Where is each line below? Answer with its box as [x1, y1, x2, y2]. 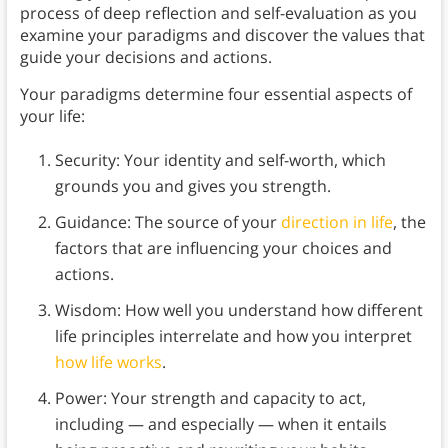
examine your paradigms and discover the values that [19, 24, 425, 47]
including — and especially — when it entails [54, 413, 387, 436]
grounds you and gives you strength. [54, 175, 335, 198]
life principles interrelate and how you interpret [54, 325, 412, 348]
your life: [19, 105, 85, 128]
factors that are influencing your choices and [54, 237, 392, 260]
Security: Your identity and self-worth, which [54, 149, 386, 172]
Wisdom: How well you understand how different [54, 299, 423, 322]
